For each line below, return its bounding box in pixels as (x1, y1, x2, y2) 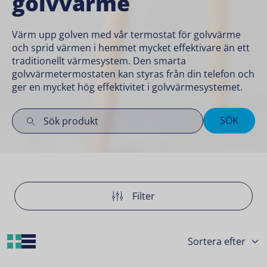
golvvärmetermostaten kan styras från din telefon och (12, 67, 254, 80)
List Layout (36, 234, 84, 248)
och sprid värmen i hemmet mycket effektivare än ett (12, 41, 250, 54)
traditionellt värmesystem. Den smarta (12, 54, 186, 67)
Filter (132, 189, 155, 203)
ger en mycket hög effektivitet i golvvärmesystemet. (12, 80, 243, 94)
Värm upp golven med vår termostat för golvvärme (12, 28, 241, 41)
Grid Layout (21, 234, 74, 248)
